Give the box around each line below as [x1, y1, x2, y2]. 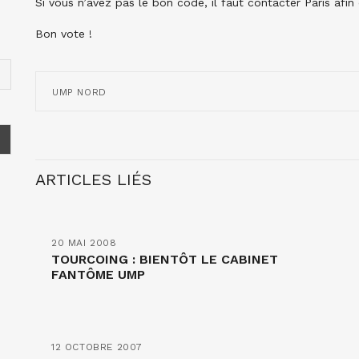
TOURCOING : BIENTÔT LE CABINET [51, 252, 278, 267]
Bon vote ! [35, 27, 92, 40]
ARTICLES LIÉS [35, 170, 151, 189]
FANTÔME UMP [51, 267, 145, 282]
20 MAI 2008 [51, 237, 117, 248]
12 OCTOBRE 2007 [51, 341, 143, 353]
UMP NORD [52, 87, 107, 98]
